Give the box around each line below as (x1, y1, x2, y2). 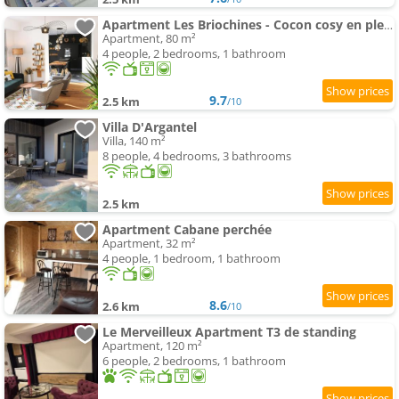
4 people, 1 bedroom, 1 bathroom (102, 250, 281, 267)
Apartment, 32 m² (102, 235, 196, 252)
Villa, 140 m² (102, 133, 166, 150)
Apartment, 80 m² (102, 30, 196, 47)
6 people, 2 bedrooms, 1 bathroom (102, 353, 286, 370)
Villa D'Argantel (102, 118, 197, 136)
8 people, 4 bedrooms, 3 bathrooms (102, 148, 291, 165)
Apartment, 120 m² (102, 338, 202, 354)
